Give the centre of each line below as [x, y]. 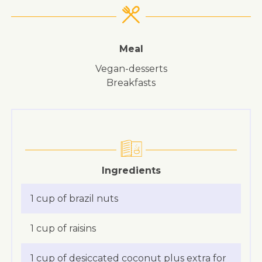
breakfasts [135, 82]
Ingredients [131, 170]
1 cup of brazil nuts [74, 198]
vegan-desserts [134, 68]
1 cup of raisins [63, 228]
